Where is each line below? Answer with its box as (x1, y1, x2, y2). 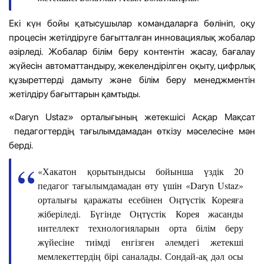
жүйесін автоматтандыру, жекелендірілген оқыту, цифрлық (9, 60, 255, 71)
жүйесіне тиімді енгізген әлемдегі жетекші (38, 235, 243, 248)
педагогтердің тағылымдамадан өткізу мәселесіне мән (9, 125, 255, 137)
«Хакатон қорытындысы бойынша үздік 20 (38, 164, 243, 177)
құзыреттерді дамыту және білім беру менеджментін (9, 74, 255, 85)
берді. (9, 139, 33, 151)
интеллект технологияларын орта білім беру (38, 221, 243, 234)
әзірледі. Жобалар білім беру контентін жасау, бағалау (9, 45, 255, 57)
